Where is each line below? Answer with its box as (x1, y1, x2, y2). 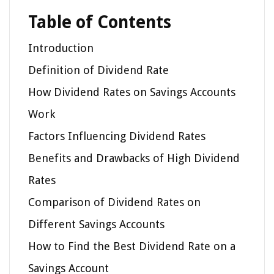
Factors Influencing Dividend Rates (28, 129, 206, 143)
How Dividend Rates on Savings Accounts (28, 85, 235, 98)
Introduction (28, 41, 94, 54)
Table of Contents (28, 12, 171, 32)
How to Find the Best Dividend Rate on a (28, 239, 235, 253)
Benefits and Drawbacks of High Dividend (28, 151, 240, 165)
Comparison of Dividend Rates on (28, 195, 201, 209)
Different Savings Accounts (28, 217, 165, 231)
